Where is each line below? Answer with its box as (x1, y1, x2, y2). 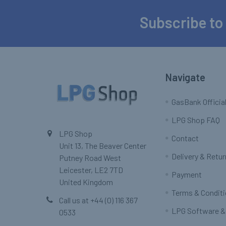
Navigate (165, 71, 206, 84)
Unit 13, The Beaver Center (59, 141, 146, 151)
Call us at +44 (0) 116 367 (59, 195, 138, 205)
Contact (172, 133, 199, 143)
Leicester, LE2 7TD (59, 165, 123, 175)
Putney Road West (59, 153, 121, 163)
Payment (172, 169, 202, 180)
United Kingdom (59, 177, 113, 187)
